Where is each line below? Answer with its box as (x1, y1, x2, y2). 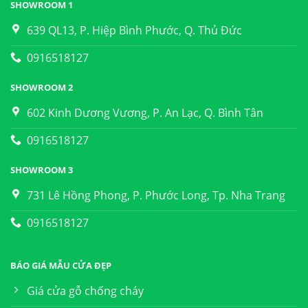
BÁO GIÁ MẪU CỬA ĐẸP (10, 259, 111, 272)
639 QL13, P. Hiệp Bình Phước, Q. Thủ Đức (26, 22, 242, 38)
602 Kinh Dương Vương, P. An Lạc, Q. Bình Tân (26, 104, 263, 120)
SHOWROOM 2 (10, 80, 73, 93)
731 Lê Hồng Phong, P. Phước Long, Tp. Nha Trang (26, 187, 285, 203)
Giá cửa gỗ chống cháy (26, 283, 144, 299)
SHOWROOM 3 (10, 163, 73, 176)
